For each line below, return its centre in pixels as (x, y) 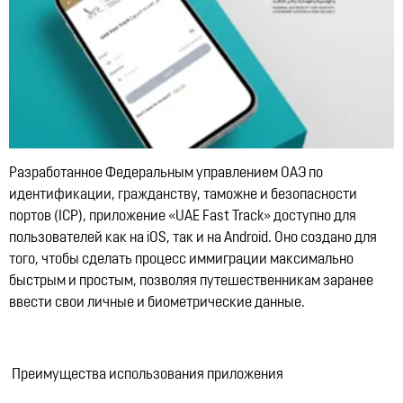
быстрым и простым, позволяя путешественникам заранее (191, 282)
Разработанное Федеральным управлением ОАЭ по (166, 174)
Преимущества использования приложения (146, 376)
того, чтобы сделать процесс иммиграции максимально (181, 260)
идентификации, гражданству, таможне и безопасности (183, 196)
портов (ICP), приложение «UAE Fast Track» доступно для (183, 217)
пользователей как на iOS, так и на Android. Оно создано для (193, 239)
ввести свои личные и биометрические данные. (157, 304)
